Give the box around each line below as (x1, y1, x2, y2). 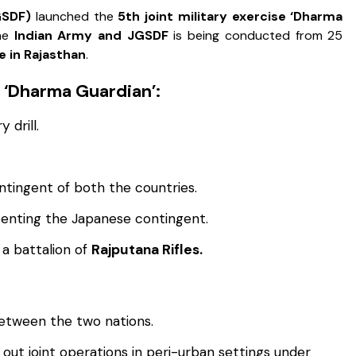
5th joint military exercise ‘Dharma (118, 7, 343, 25)
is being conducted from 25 (168, 26, 343, 44)
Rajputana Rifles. (91, 240, 203, 258)
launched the (31, 7, 118, 25)
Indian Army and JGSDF (14, 26, 168, 44)
